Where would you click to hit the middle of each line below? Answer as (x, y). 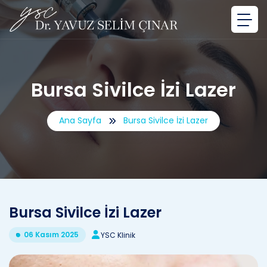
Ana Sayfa (80, 120)
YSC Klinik (118, 235)
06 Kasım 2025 (51, 235)
